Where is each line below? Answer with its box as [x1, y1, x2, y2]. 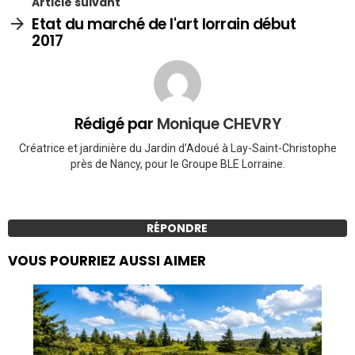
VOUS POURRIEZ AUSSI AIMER [8, 251, 206, 271]
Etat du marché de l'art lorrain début [32, 13, 296, 35]
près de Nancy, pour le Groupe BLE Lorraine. [70, 158, 285, 171]
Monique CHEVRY [156, 113, 281, 135]
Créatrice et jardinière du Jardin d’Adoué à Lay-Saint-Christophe [18, 142, 337, 155]
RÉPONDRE [147, 220, 208, 237]
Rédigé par [74, 113, 157, 135]
